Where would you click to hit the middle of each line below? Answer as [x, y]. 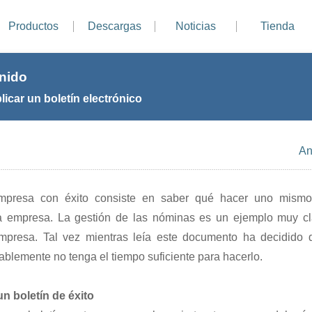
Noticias [196, 26]
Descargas [114, 26]
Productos [33, 26]
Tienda [277, 26]
